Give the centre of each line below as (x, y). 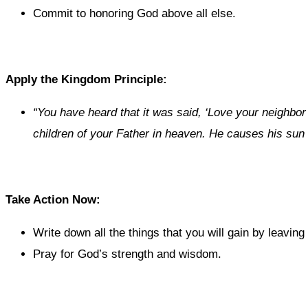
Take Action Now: (53, 200)
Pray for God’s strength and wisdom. (127, 254)
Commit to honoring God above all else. (134, 14)
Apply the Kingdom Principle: (86, 80)
